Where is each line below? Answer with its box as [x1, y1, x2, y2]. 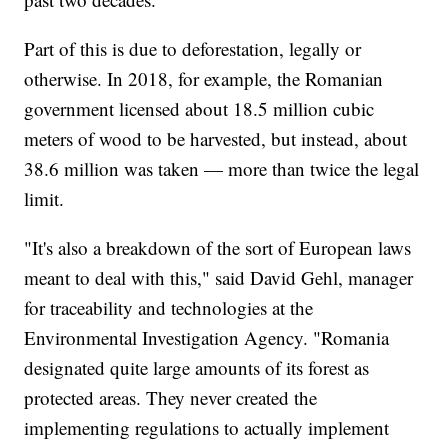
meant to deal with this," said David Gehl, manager [24, 265, 414, 291]
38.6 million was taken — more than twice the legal [24, 156, 420, 182]
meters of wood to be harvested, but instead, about [24, 126, 408, 152]
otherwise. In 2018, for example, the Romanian [24, 66, 384, 92]
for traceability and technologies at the [24, 295, 314, 321]
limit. [24, 186, 71, 212]
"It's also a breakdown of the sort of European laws [24, 235, 412, 261]
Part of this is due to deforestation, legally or [24, 36, 362, 62]
